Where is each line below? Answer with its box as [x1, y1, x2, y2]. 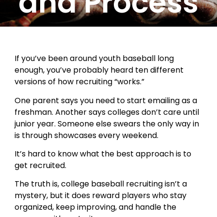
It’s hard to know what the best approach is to [15, 148, 191, 160]
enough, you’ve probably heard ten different [15, 64, 184, 76]
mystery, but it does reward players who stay [15, 190, 186, 201]
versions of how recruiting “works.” [15, 76, 144, 88]
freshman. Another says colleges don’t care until [15, 106, 199, 118]
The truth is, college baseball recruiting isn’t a [15, 178, 187, 190]
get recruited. [15, 160, 66, 171]
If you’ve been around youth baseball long [15, 53, 174, 64]
